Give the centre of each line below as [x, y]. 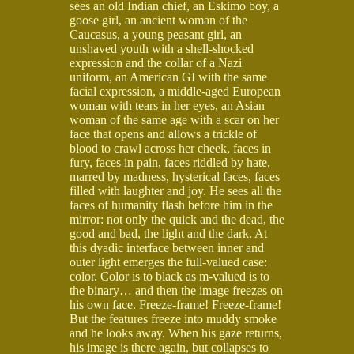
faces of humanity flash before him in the [171, 205]
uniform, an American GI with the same [168, 77]
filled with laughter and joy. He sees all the [175, 190]
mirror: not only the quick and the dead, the [177, 219]
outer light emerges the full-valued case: [168, 262]
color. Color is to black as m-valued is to [169, 276]
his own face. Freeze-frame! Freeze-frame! [175, 304]
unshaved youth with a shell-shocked [162, 48]
